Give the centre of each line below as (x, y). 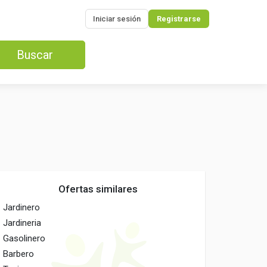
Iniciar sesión (117, 19)
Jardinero (22, 207)
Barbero (19, 254)
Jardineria (22, 223)
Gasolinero (24, 238)
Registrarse (179, 19)
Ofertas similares (98, 189)
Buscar (35, 55)
